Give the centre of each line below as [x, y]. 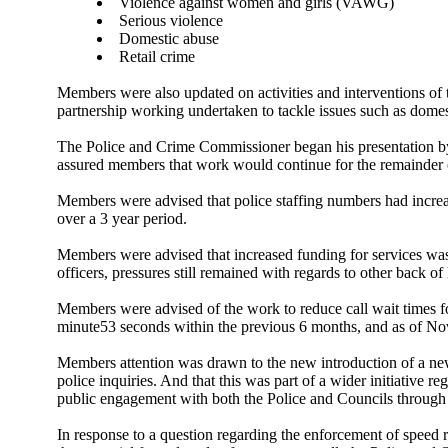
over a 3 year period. [122, 218]
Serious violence [171, 20]
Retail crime [157, 56]
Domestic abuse [169, 38]
